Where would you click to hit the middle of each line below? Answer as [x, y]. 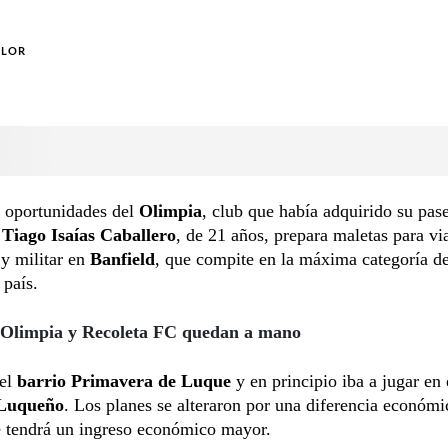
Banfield [122, 258]
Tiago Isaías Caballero [89, 234]
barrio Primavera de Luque [124, 380]
